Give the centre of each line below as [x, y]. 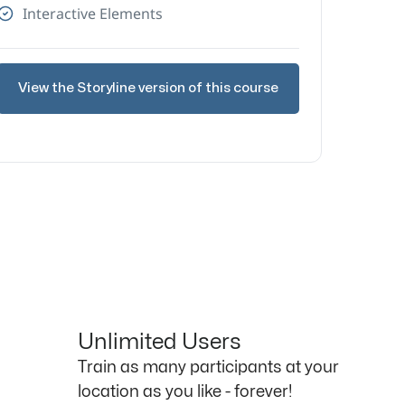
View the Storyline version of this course [148, 89]
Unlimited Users [160, 343]
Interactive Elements [92, 13]
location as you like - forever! [185, 392]
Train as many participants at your [208, 368]
